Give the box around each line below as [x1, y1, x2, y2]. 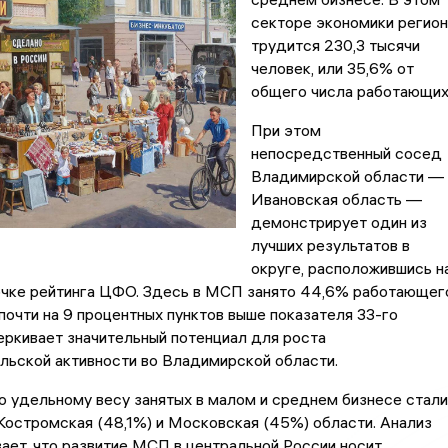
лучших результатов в [250, 235, 410, 256]
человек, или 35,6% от [250, 58, 414, 79]
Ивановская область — [250, 189, 422, 210]
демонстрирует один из [250, 212, 427, 233]
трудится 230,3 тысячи [250, 35, 420, 56]
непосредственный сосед [250, 143, 442, 164]
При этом [250, 120, 321, 141]
